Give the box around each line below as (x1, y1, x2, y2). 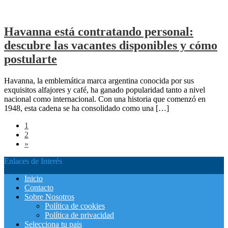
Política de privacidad (45, 211, 114, 220)
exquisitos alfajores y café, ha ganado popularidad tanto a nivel (4, 85, 205, 95)
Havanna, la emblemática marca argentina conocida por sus (4, 76, 194, 85)
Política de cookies (45, 202, 105, 211)
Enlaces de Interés (4, 157, 62, 166)
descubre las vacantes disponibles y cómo (4, 39, 217, 52)
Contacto (24, 183, 53, 192)
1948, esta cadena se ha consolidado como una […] (4, 104, 169, 113)
